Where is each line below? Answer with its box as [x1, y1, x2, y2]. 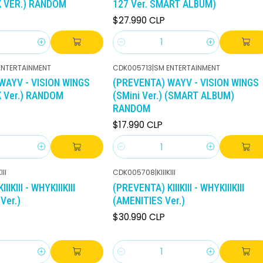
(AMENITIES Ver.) [113, 194, 185, 207]
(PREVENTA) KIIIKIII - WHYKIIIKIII [113, 181, 244, 194]
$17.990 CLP [113, 119, 163, 131]
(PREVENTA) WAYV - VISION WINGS [113, 77, 259, 89]
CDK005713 [113, 62, 152, 73]
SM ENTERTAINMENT [154, 62, 220, 73]
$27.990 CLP [113, 14, 165, 26]
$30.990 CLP [113, 210, 165, 223]
